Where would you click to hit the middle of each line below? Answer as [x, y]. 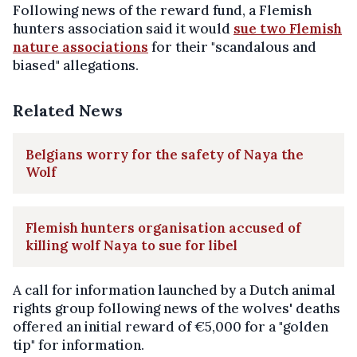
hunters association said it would [123, 29]
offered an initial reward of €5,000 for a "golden [171, 327]
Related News [68, 110]
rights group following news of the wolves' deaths [177, 308]
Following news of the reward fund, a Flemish [162, 10]
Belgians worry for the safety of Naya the [165, 155]
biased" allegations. [76, 65]
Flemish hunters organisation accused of [163, 228]
